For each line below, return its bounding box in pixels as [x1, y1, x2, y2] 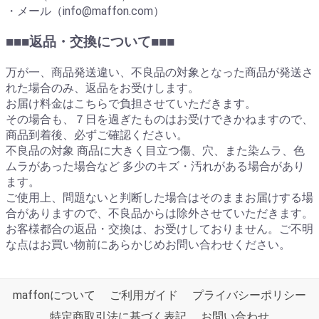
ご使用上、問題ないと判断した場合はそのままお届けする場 [6, 190, 313, 204]
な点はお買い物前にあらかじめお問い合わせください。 [6, 237, 291, 251]
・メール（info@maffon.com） [6, 4, 164, 19]
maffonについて [13, 288, 95, 302]
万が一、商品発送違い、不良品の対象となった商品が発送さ [6, 65, 313, 79]
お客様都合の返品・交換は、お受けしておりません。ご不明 [6, 221, 313, 236]
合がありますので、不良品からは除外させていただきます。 [6, 206, 313, 220]
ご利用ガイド [110, 288, 178, 302]
